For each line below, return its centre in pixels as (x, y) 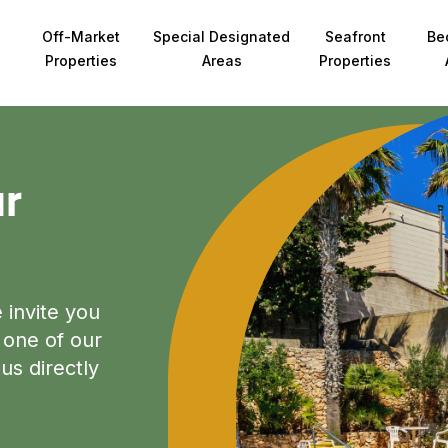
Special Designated (222, 36)
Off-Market (81, 36)
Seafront (355, 36)
